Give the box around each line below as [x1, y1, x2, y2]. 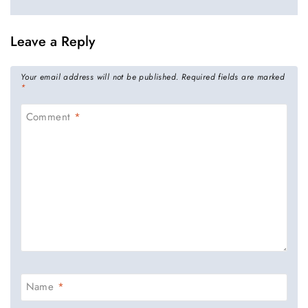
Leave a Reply [10, 31, 95, 52]
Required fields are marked [181, 70, 285, 83]
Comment [25, 109, 74, 125]
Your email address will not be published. [21, 70, 179, 83]
